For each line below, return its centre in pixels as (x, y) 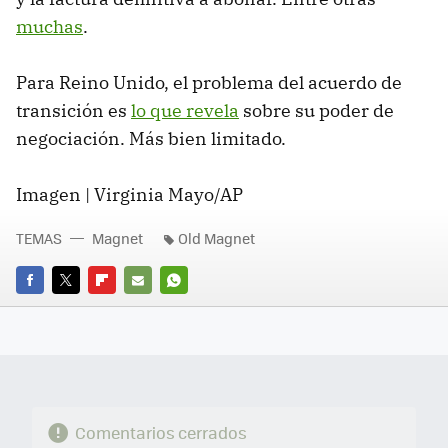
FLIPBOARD (124, 307)
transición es (73, 110)
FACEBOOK (49, 307)
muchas (49, 26)
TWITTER (79, 307)
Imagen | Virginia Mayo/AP (129, 194)
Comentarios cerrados (160, 432)
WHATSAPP (196, 307)
